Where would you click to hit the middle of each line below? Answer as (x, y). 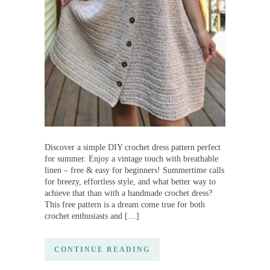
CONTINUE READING (102, 249)
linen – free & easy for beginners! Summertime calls (134, 170)
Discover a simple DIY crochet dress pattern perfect (133, 147)
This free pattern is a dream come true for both (125, 204)
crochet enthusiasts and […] (92, 216)
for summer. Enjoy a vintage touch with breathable (131, 159)
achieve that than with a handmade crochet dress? (128, 193)
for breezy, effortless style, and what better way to (130, 181)
